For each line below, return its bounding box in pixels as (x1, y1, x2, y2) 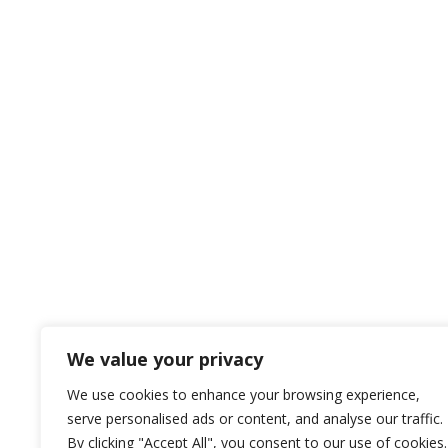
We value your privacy (67, 347, 263, 371)
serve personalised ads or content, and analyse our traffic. (67, 409, 443, 428)
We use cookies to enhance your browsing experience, (67, 385, 420, 404)
